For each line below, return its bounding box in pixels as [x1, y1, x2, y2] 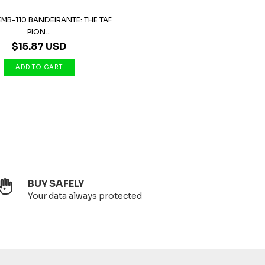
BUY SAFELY [28, 177, 85, 190]
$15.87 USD [12, 40, 66, 53]
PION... [27, 27, 51, 36]
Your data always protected [28, 190, 143, 201]
